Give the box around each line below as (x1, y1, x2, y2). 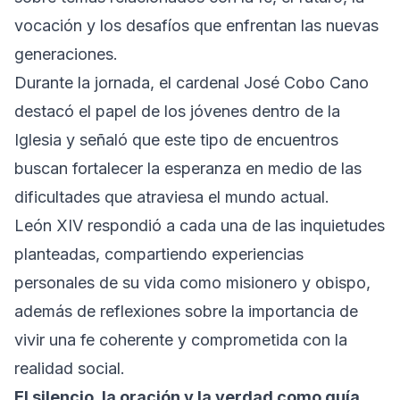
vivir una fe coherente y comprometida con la (14, 329, 347, 349)
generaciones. (14, 44, 118, 63)
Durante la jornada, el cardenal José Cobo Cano (14, 72, 369, 92)
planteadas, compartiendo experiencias (14, 244, 304, 263)
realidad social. (14, 358, 125, 378)
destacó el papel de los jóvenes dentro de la (14, 101, 340, 121)
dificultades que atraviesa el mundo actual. (14, 187, 329, 206)
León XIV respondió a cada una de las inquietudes (14, 215, 385, 235)
